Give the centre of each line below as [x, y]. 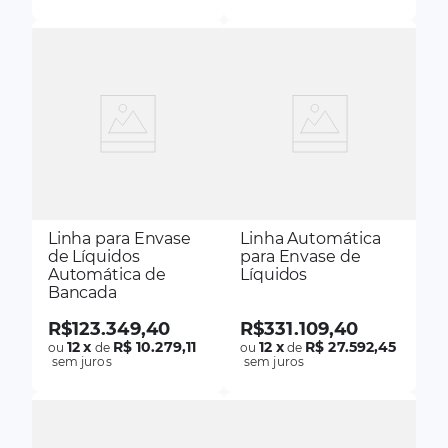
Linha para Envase [119, 238]
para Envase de [300, 256]
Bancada [82, 292]
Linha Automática [310, 238]
